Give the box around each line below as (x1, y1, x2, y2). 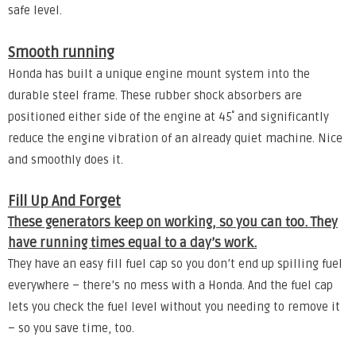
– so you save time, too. (8, 322, 134, 336)
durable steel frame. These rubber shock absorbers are (8, 88, 302, 103)
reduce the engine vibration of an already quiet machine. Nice (8, 131, 342, 145)
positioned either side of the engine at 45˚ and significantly (8, 110, 329, 124)
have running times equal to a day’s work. (8, 235, 257, 252)
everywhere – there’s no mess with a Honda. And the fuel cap (8, 279, 333, 293)
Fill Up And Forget (8, 192, 121, 211)
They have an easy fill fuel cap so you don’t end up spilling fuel (8, 257, 342, 272)
